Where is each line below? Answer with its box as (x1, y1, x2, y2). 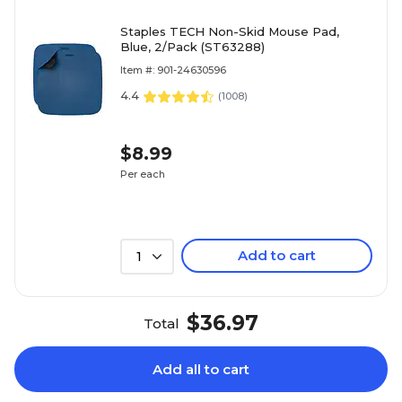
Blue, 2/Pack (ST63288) (120, 39, 265, 54)
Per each (120, 167, 165, 180)
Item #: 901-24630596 (120, 64, 226, 76)
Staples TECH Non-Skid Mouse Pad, (120, 24, 339, 39)
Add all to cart (153, 361, 249, 378)
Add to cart (238, 247, 316, 264)
